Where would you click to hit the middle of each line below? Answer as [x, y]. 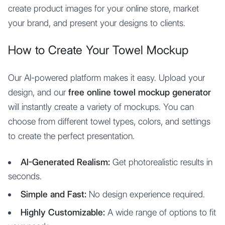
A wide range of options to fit [160, 212]
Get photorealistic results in [161, 162]
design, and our [38, 92]
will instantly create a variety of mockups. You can [101, 107]
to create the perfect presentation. [71, 136]
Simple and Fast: [53, 194]
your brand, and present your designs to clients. [97, 23]
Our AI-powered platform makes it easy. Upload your [106, 78]
